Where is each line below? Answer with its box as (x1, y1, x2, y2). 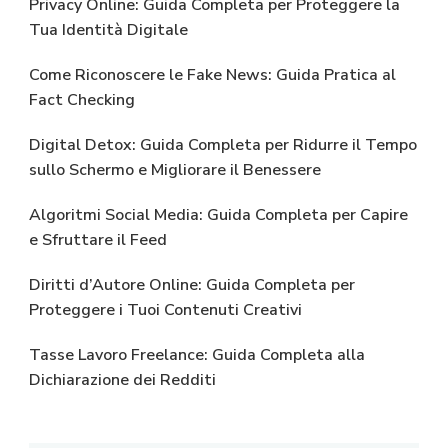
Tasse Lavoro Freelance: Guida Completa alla (29, 343, 365, 366)
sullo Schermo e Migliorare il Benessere (29, 158, 321, 181)
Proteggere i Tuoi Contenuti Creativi (29, 298, 302, 321)
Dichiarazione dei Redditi (29, 368, 216, 391)
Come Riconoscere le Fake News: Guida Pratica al (29, 63, 396, 86)
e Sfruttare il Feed (29, 228, 167, 251)
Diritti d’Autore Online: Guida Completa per (29, 273, 355, 296)
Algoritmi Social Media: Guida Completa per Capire (29, 203, 408, 226)
